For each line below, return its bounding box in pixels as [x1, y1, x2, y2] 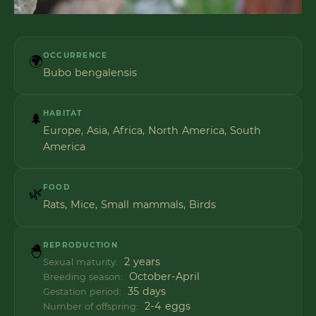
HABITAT [43, 109, 83, 119]
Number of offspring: [43, 301, 138, 312]
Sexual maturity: [43, 257, 118, 268]
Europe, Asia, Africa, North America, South [43, 124, 261, 138]
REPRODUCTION [43, 241, 118, 250]
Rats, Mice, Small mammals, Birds [43, 198, 216, 212]
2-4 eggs [141, 300, 190, 313]
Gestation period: [43, 286, 121, 298]
